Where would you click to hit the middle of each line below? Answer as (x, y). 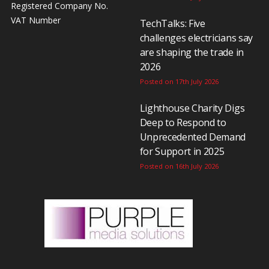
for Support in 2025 (182, 152)
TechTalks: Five (172, 24)
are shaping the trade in (192, 53)
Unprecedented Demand (193, 137)
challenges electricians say (196, 38)
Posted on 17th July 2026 (179, 82)
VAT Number (35, 20)
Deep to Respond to (183, 123)
